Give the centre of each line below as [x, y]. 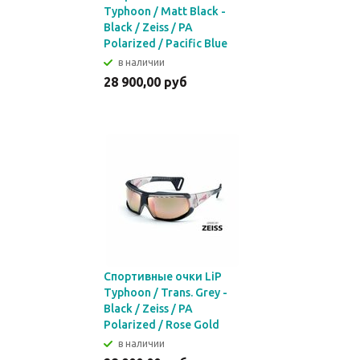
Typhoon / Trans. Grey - [166, 292]
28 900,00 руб [145, 82]
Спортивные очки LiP [163, 276]
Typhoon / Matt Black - [165, 11]
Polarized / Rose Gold [162, 325]
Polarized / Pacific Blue [166, 43]
